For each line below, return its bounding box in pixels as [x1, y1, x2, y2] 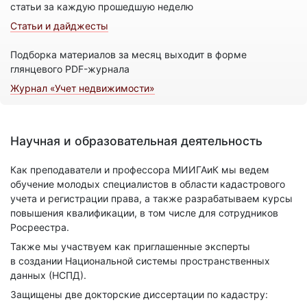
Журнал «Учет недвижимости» [10, 82, 155, 94]
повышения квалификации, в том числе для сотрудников [10, 206, 278, 219]
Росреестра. [10, 221, 69, 233]
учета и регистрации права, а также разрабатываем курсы [10, 192, 293, 204]
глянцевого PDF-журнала [10, 62, 130, 75]
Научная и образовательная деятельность [10, 133, 262, 148]
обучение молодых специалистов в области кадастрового [10, 177, 285, 190]
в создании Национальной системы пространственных [10, 254, 270, 267]
